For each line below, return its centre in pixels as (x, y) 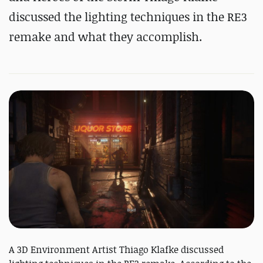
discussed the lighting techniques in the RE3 (128, 17)
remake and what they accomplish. (105, 37)
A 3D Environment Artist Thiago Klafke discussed (116, 250)
